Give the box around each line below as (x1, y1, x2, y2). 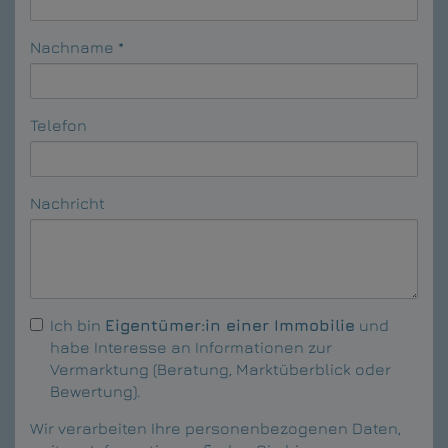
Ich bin (50, 315, 105, 334)
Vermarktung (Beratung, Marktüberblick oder (50, 359, 391, 378)
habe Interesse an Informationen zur (50, 337, 332, 356)
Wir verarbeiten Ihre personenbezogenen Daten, (30, 418, 401, 437)
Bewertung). (50, 381, 141, 400)
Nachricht (30, 193, 105, 212)
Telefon (30, 115, 87, 134)
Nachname (30, 37, 114, 56)
